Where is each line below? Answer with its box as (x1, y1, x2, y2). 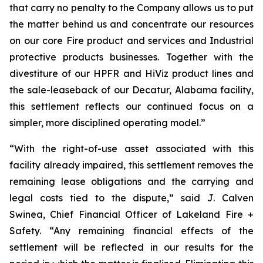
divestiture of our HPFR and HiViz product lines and (9, 68, 254, 79)
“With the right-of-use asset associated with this (9, 143, 254, 154)
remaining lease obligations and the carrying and (9, 176, 254, 187)
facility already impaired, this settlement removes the (9, 159, 254, 171)
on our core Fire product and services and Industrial (9, 35, 254, 46)
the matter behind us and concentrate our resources (9, 18, 254, 30)
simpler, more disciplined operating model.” (9, 117, 205, 129)
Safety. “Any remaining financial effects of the (9, 225, 254, 237)
